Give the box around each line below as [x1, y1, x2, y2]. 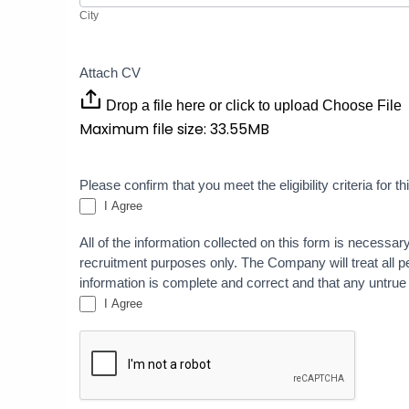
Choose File [322, 98, 402, 114]
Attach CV [79, 65, 141, 81]
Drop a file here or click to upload [106, 98, 319, 114]
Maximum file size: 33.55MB [79, 119, 269, 141]
